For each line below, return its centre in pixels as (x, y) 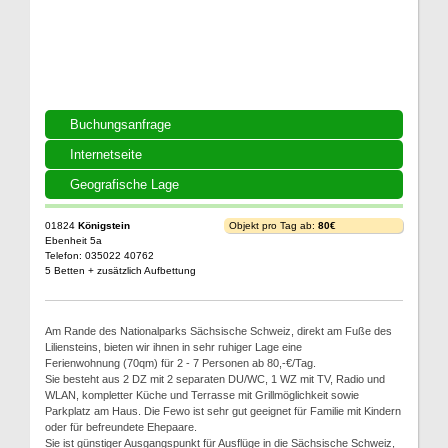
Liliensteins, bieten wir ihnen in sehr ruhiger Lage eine (173, 346)
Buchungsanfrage (120, 124)
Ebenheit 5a (73, 240)
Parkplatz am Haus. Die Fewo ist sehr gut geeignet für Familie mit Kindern (223, 410)
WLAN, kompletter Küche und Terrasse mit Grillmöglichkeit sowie (202, 394)
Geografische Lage (124, 184)
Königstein (104, 225)
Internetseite (106, 154)
